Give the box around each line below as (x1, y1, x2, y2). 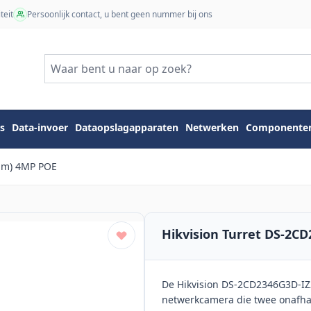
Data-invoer (12, 121, 68, 135)
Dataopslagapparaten (75, 121, 178, 135)
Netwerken (185, 121, 239, 135)
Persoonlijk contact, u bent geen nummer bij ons (27, 8, 212, 20)
